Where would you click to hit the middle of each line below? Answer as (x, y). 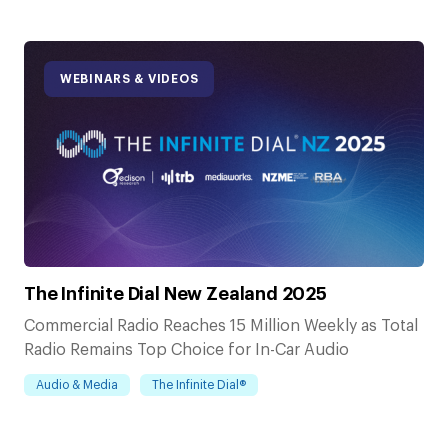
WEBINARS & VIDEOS (129, 79)
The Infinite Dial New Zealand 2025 (175, 293)
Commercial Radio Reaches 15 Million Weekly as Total (221, 326)
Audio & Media (77, 385)
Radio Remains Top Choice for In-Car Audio (186, 350)
